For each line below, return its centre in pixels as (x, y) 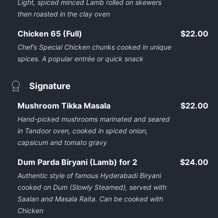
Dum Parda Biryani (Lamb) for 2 (77, 162)
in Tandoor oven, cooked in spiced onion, (83, 131)
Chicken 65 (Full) (50, 34)
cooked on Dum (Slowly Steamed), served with (92, 187)
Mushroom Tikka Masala (64, 106)
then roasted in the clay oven (64, 14)
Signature (50, 86)
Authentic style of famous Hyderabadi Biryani (89, 175)
